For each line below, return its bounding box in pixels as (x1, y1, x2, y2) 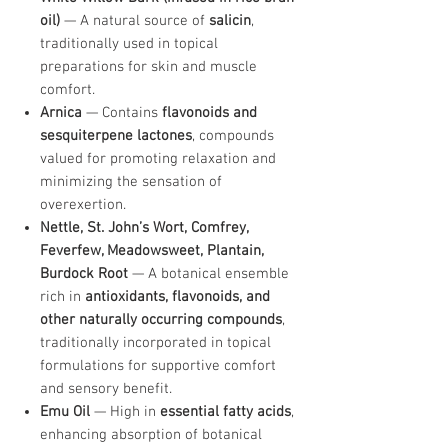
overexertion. (40, 196, 126, 214)
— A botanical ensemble (128, 265, 289, 283)
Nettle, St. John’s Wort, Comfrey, (40, 219, 248, 237)
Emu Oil (40, 403, 90, 421)
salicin (209, 12, 251, 30)
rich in (40, 288, 85, 306)
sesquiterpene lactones (40, 127, 192, 145)
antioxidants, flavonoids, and (85, 288, 270, 306)
